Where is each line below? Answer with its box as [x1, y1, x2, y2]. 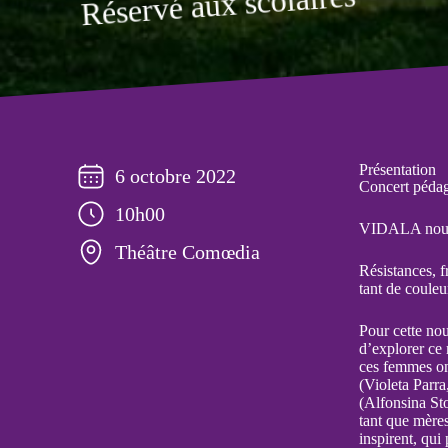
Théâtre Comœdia [115, 240, 261, 263]
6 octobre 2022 [115, 164, 237, 187]
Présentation [358, 161, 436, 178]
